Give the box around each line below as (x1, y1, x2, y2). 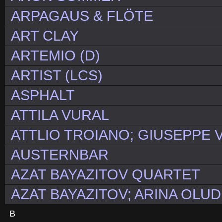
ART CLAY (11, 28, 79, 44)
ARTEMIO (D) (11, 48, 100, 64)
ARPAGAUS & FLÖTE (11, 8, 153, 24)
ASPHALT (11, 87, 75, 104)
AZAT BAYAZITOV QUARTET (11, 166, 200, 183)
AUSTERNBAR (11, 147, 109, 163)
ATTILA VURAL (11, 107, 109, 123)
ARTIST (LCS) (11, 67, 103, 84)
